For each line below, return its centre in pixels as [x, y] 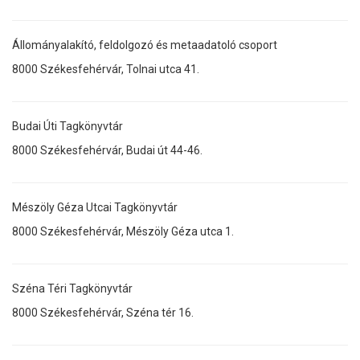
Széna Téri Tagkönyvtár [72, 288]
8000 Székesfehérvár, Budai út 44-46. [107, 150]
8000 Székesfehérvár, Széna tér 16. [103, 312]
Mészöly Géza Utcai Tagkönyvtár [95, 207]
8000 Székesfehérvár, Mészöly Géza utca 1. [123, 231]
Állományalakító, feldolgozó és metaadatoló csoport [145, 45]
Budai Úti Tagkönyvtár [67, 126]
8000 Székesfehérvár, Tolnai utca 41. [106, 69]
